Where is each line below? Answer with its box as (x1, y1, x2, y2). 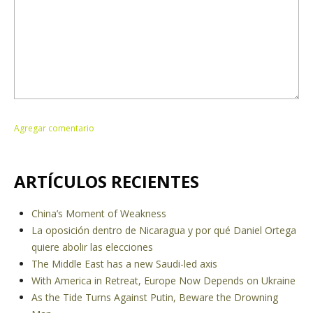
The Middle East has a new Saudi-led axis (31, 257, 217, 270)
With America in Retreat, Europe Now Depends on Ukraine (31, 274, 296, 287)
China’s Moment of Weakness (31, 207, 166, 220)
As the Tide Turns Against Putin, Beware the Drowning (31, 291, 278, 304)
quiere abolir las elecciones (31, 240, 153, 254)
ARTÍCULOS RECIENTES (14, 170, 199, 193)
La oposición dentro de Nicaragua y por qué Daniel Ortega (31, 224, 296, 237)
